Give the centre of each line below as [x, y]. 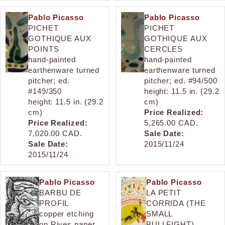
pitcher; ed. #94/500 [181, 80]
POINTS [44, 49]
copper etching [66, 213]
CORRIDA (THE [176, 203]
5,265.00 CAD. [171, 123]
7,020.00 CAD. [55, 133]
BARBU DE [60, 192]
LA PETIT [164, 192]
